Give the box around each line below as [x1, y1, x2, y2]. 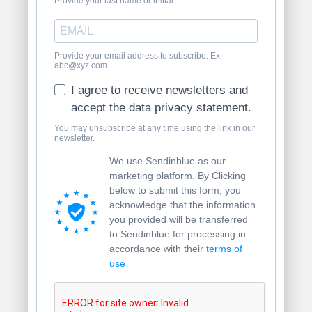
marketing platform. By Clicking [109, 169, 246, 181]
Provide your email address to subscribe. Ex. [54, 50, 222, 61]
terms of [206, 242, 242, 254]
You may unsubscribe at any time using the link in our [54, 123, 255, 133]
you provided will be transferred [109, 213, 248, 225]
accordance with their [109, 242, 206, 254]
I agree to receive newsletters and [71, 83, 248, 97]
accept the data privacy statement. [71, 100, 251, 114]
